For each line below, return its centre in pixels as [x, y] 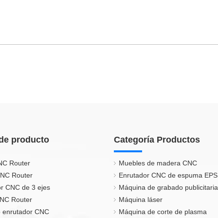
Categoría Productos [157, 140]
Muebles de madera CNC [158, 163]
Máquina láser [141, 200]
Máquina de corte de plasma [163, 212]
